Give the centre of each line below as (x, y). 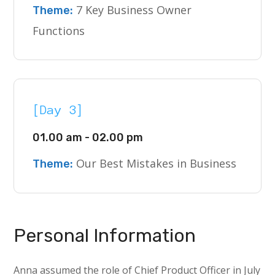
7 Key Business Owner (133, 10)
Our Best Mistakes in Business (155, 163)
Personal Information (105, 236)
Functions (59, 31)
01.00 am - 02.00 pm (88, 137)
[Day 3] (59, 110)
